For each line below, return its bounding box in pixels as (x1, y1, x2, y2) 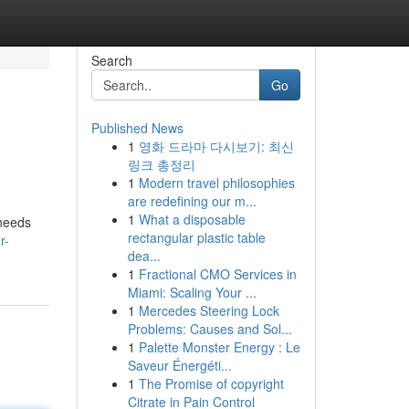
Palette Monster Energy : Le (138, 338, 300, 356)
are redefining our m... (127, 192, 257, 210)
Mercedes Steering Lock (138, 301, 279, 320)
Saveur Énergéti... (127, 356, 232, 374)
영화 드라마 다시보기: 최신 (138, 137, 294, 155)
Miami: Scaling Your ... (127, 283, 257, 301)
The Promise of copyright (138, 374, 284, 393)
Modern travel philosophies (138, 173, 295, 192)
